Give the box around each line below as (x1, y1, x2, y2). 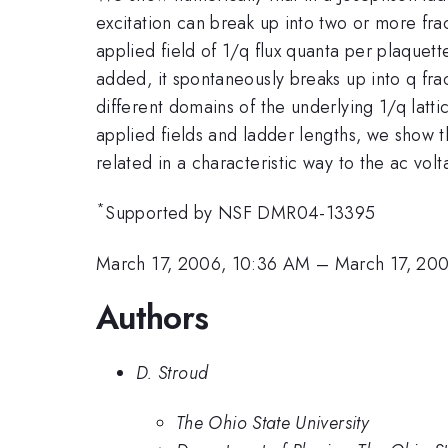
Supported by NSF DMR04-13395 (105, 200, 376, 227)
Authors (96, 294, 209, 342)
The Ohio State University (176, 410, 369, 437)
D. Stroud (136, 359, 209, 386)
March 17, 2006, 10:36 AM (96, 250, 311, 277)
